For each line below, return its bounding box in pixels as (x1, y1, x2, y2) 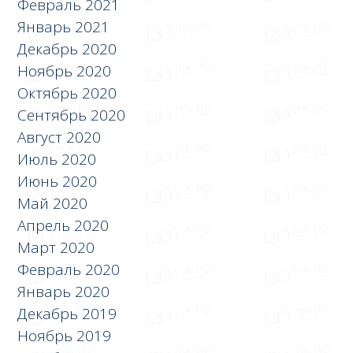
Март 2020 (17, 236, 95, 258)
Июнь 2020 (17, 170, 98, 191)
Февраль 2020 (17, 258, 121, 280)
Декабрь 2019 (17, 303, 117, 324)
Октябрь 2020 (17, 82, 117, 103)
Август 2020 (17, 126, 102, 147)
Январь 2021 (17, 16, 110, 37)
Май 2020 (17, 192, 88, 214)
